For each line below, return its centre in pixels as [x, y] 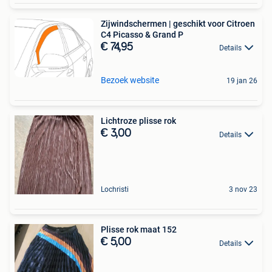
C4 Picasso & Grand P [142, 34]
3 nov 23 [243, 190]
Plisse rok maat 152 [139, 230]
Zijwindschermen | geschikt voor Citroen [178, 23]
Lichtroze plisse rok [138, 121]
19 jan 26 [242, 81]
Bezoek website [130, 80]
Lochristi [115, 190]
